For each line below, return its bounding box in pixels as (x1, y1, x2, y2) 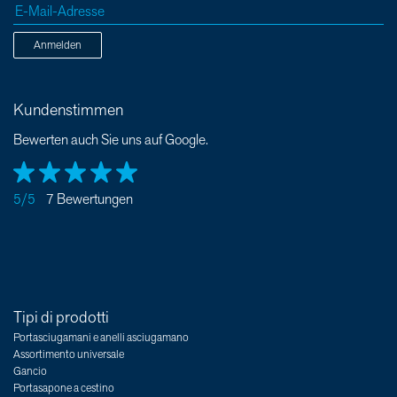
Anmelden (34, 38, 82, 53)
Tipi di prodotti (13, 307, 109, 329)
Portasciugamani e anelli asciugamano (13, 331, 189, 346)
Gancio (13, 364, 47, 379)
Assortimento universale (13, 347, 124, 362)
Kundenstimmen (13, 99, 123, 121)
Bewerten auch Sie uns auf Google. (13, 130, 208, 150)
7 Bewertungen (46, 191, 133, 210)
